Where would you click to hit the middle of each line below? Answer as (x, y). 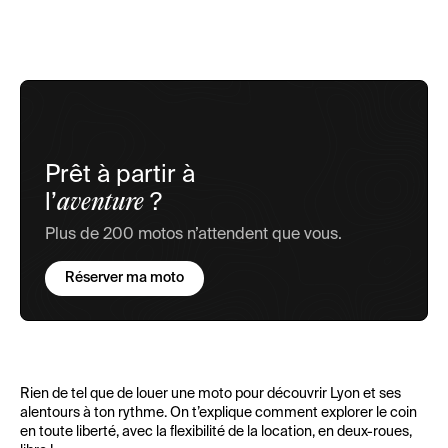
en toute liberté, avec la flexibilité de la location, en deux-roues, (216, 432)
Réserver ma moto (124, 278)
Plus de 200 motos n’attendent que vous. (193, 235)
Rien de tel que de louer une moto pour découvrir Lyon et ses (210, 394)
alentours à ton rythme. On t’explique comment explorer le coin (218, 413)
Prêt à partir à (120, 175)
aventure (100, 203)
